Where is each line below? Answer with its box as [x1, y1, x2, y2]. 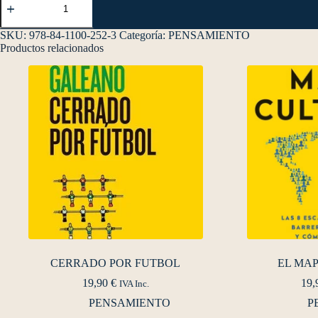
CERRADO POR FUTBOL [50, 257, 181, 270]
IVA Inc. [119, 279, 149, 290]
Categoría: [119, 28, 168, 41]
